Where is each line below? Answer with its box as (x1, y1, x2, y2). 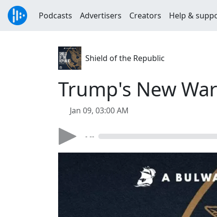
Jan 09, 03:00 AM (70, 105, 129, 116)
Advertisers (80, 10, 122, 21)
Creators (129, 10, 161, 21)
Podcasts (39, 10, 72, 21)
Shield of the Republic (85, 53, 165, 63)
